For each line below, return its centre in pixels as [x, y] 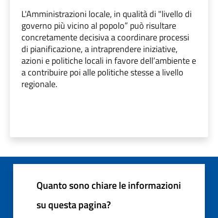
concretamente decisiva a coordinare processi [105, 37]
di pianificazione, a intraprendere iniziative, [100, 49]
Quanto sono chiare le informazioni [109, 185]
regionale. [39, 84]
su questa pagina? [74, 204]
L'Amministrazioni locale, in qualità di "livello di [107, 14]
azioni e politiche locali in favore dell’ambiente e [109, 60]
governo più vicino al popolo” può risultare [99, 25]
